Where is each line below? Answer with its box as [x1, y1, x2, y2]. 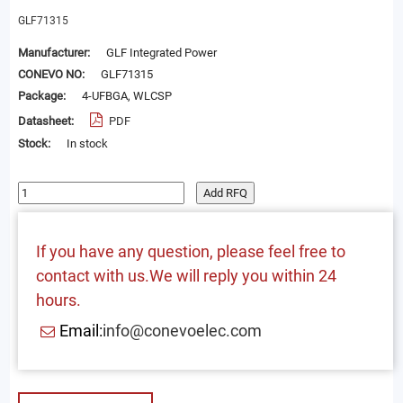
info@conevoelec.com [102, 321, 262, 341]
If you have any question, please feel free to [35, 241, 345, 261]
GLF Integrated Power [105, 46, 217, 60]
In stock [66, 137, 108, 151]
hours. [35, 290, 81, 309]
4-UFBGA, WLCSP [81, 89, 172, 103]
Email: [58, 321, 103, 341]
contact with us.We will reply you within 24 [35, 265, 336, 285]
